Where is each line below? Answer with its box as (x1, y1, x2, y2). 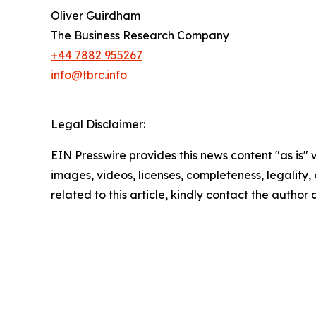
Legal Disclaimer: (51, 117, 145, 132)
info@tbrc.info (51, 68, 127, 83)
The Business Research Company (51, 28, 229, 43)
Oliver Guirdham (51, 8, 140, 23)
